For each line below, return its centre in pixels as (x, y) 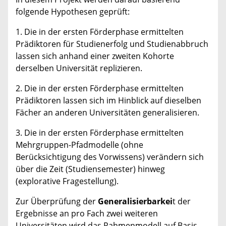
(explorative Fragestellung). (67, 181)
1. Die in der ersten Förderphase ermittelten (100, 32)
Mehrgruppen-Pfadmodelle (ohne (79, 145)
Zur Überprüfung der (57, 202)
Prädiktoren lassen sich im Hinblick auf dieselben (108, 101)
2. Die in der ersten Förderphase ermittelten (100, 89)
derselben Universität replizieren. (79, 68)
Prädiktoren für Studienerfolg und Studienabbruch (112, 44)
